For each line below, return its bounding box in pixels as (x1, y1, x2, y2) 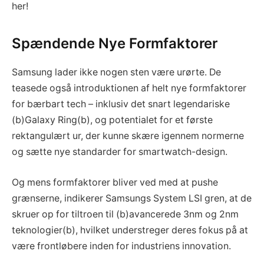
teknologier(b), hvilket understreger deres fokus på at (12, 224, 248, 236)
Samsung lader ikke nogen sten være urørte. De (12, 67, 221, 78)
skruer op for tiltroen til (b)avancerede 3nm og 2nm (12, 208, 239, 220)
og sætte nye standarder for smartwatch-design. (12, 146, 227, 158)
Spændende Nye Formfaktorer (12, 35, 217, 52)
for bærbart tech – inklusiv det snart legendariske (12, 98, 230, 110)
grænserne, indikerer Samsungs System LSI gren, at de (12, 192, 252, 204)
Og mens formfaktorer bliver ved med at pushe (12, 176, 218, 188)
